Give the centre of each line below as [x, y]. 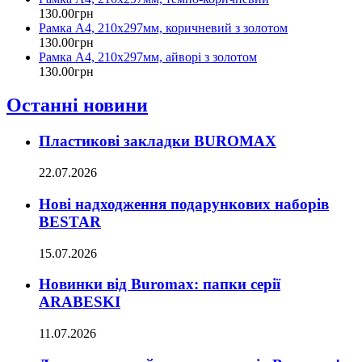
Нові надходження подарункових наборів [184, 204]
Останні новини [77, 105]
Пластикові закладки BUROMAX [158, 141]
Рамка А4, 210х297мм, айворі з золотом [148, 57]
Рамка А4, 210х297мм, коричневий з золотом [163, 27]
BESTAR [70, 221]
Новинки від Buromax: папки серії [160, 284]
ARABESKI [80, 302]
